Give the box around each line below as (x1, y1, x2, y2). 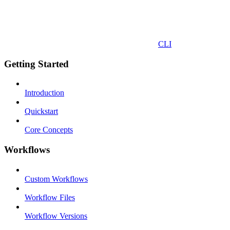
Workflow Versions (25, 211, 87, 220)
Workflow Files (25, 193, 75, 202)
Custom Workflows (25, 174, 88, 183)
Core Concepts (25, 125, 73, 135)
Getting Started (4, 58, 69, 69)
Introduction (25, 88, 64, 98)
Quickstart (25, 107, 58, 116)
